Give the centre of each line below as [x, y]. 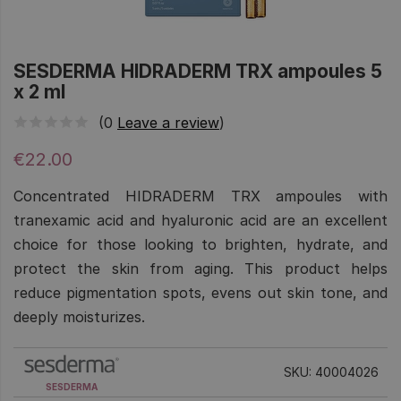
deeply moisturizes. [79, 316]
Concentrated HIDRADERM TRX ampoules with [200, 196]
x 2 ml [39, 92]
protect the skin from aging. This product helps [200, 268]
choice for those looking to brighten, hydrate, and [200, 244]
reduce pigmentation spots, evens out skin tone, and [200, 292]
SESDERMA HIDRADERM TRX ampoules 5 [198, 72]
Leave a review [168, 122]
